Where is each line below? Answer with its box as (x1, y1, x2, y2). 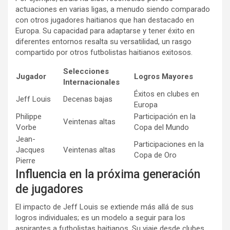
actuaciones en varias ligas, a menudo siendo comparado (15, 5, 210, 14)
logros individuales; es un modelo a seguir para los (15, 213, 185, 223)
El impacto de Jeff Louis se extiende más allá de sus (15, 202, 194, 212)
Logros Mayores (134, 72, 193, 82)
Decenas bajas (63, 94, 112, 104)
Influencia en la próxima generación (15, 167, 200, 182)
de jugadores (15, 182, 83, 197)
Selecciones (63, 67, 109, 76)
